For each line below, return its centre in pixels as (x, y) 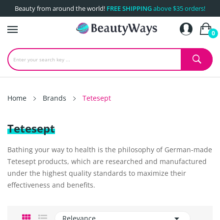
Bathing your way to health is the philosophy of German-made (110, 150)
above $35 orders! (179, 8)
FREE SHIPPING (129, 8)
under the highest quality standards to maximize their (97, 173)
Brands (55, 98)
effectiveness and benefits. (51, 185)
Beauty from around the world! (61, 8)
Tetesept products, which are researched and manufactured (107, 161)
